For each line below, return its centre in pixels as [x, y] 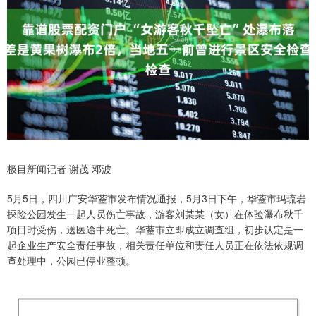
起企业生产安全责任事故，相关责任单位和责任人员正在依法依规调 [155, 245]
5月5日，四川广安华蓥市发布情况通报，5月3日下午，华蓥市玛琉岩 [157, 199]
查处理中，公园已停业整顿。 [71, 261]
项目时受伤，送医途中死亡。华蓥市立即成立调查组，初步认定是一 [155, 230]
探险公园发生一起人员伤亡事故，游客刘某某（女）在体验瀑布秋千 [155, 214]
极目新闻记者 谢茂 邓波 [59, 169]
